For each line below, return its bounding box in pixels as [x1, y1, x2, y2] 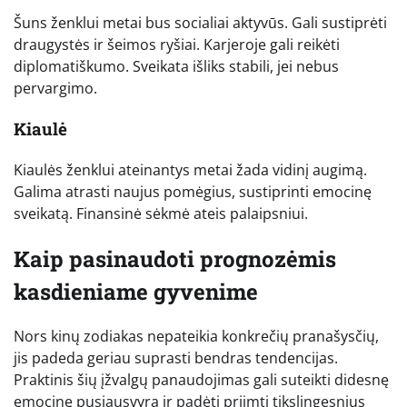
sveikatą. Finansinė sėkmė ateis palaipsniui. [14, 203, 308, 223]
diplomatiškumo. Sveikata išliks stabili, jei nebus [14, 56, 339, 77]
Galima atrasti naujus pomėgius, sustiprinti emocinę [14, 181, 372, 202]
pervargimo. [14, 78, 97, 99]
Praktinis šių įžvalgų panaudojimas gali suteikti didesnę [14, 370, 389, 391]
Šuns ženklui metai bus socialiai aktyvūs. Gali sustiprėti [14, 13, 387, 34]
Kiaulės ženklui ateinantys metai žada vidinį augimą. [14, 159, 367, 180]
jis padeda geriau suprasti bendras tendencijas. [14, 348, 338, 369]
